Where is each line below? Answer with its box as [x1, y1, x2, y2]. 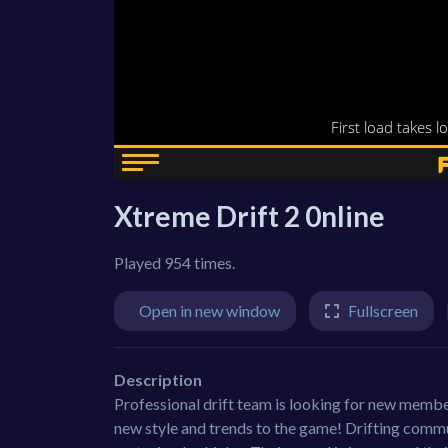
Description [114, 369, 202, 389]
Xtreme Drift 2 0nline [114, 199, 385, 233]
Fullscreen [348, 301, 418, 320]
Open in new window [139, 301, 280, 320]
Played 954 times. [114, 253, 235, 272]
